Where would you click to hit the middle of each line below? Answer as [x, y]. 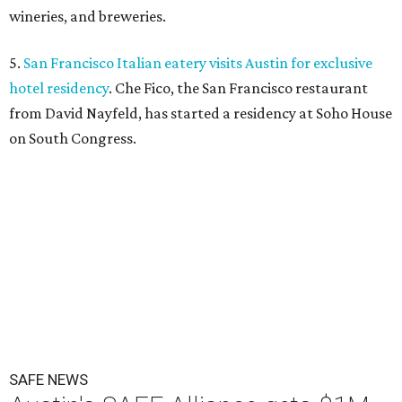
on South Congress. [73, 138]
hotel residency [59, 88]
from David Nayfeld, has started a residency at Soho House [201, 113]
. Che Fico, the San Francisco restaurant [238, 88]
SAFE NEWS [48, 380]
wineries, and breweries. [87, 16]
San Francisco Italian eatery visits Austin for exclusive [198, 63]
